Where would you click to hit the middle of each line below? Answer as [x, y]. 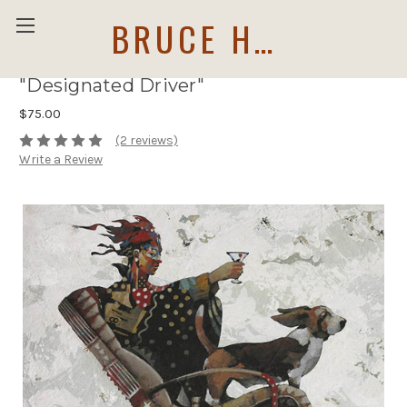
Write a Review [61, 160]
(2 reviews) [146, 141]
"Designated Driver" [112, 86]
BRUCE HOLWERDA [263, 38]
